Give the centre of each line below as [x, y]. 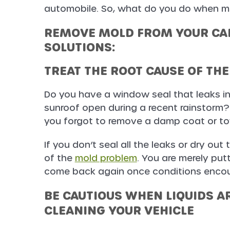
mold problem [106, 158]
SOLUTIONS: [79, 47]
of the [59, 158]
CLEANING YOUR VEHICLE [119, 210]
